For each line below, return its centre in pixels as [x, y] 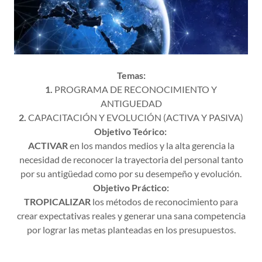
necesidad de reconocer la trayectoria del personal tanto [131, 159]
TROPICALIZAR [57, 201]
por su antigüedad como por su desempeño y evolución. [131, 173]
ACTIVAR [48, 145]
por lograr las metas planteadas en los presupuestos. [131, 230]
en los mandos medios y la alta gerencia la [151, 145]
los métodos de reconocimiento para [164, 201]
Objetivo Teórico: [130, 131]
